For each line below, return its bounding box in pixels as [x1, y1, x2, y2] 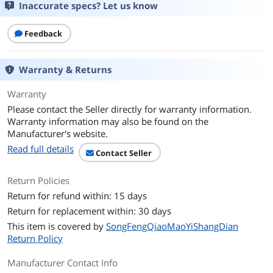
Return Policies [7, 174, 69, 186]
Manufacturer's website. [7, 127, 108, 140]
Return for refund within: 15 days [7, 190, 147, 202]
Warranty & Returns [19, 63, 112, 76]
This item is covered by [7, 220, 106, 232]
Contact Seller [96, 147, 152, 158]
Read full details [7, 143, 74, 155]
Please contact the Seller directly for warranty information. [7, 103, 252, 115]
